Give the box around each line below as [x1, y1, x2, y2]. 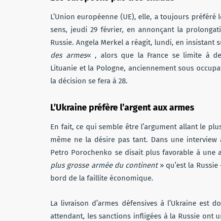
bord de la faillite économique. [50, 173, 153, 183]
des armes [50, 50, 87, 60]
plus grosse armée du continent [50, 160, 158, 170]
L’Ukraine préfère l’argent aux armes [50, 102, 194, 113]
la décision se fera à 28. [50, 76, 128, 85]
